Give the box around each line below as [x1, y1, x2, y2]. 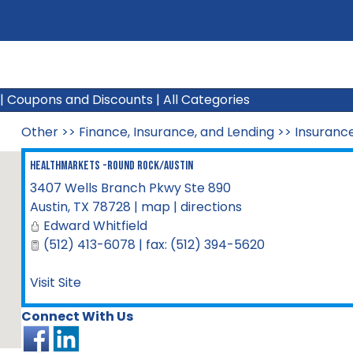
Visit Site [29, 273, 81, 292]
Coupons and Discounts [7, 91, 153, 109]
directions [180, 198, 242, 216]
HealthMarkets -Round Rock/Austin [29, 158, 193, 173]
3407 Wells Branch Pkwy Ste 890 [29, 179, 231, 197]
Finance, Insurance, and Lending [78, 123, 274, 141]
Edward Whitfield [43, 217, 147, 235]
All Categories [163, 91, 250, 109]
